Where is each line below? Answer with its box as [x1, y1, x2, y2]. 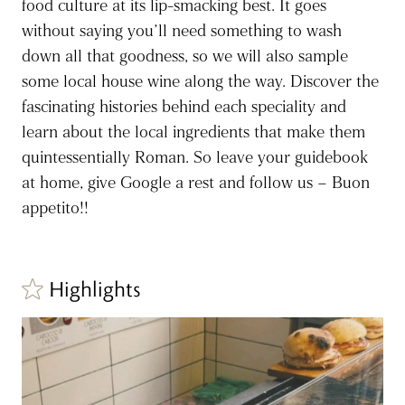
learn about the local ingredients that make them [22, 122, 365, 143]
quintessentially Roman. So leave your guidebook [22, 147, 368, 168]
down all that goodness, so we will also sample [22, 46, 348, 67]
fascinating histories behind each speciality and [22, 97, 346, 118]
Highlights [49, 276, 141, 302]
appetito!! [22, 198, 89, 219]
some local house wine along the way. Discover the [22, 71, 379, 92]
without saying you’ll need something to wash [22, 21, 342, 42]
